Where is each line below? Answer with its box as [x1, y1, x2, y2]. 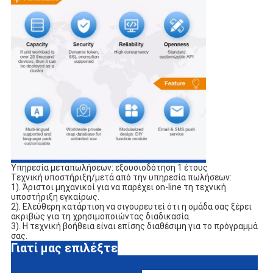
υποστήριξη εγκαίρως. [10, 191, 99, 202]
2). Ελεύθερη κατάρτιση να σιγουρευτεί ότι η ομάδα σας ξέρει [10, 201, 252, 211]
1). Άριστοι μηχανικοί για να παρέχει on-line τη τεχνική [10, 182, 226, 192]
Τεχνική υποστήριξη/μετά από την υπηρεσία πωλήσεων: [10, 172, 232, 182]
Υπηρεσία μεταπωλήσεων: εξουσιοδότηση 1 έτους [10, 162, 208, 172]
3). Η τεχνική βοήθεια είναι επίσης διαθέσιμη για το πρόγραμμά [10, 221, 258, 231]
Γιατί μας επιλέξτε [10, 240, 118, 255]
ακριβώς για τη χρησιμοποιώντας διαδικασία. [10, 211, 191, 221]
